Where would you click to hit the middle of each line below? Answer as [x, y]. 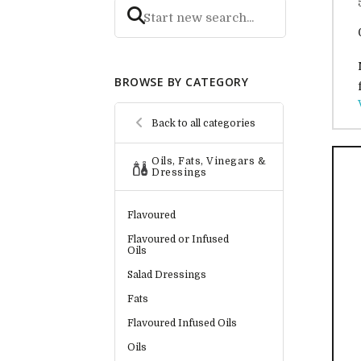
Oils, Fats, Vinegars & [209, 162]
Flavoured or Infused [178, 240]
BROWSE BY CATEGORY [181, 82]
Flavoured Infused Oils [182, 324]
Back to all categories [203, 123]
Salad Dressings [167, 275]
